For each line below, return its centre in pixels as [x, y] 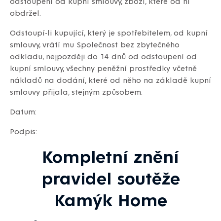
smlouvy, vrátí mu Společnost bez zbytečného [95, 44]
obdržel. [25, 13]
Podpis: [23, 131]
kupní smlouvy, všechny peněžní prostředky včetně [103, 68]
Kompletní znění [110, 156]
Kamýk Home [110, 199]
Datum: [23, 111]
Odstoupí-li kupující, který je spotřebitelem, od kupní [109, 33]
